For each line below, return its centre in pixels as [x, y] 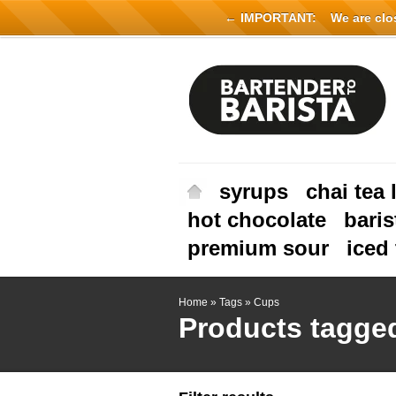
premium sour [258, 248]
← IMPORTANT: [270, 18]
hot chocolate [257, 220]
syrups [254, 191]
